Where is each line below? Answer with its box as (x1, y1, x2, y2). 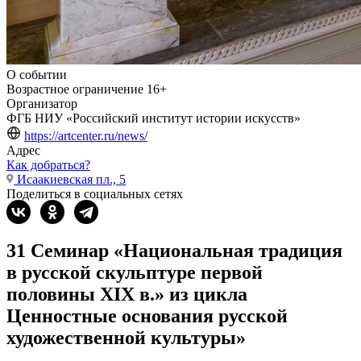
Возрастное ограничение (6, 82, 143, 97)
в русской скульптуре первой (6, 262, 263, 284)
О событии (6, 68, 67, 82)
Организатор (6, 97, 77, 111)
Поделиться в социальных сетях (6, 187, 183, 201)
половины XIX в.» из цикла (6, 284, 247, 305)
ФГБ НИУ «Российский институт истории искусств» (6, 111, 301, 126)
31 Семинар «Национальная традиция (6, 240, 342, 262)
